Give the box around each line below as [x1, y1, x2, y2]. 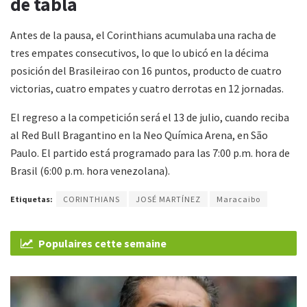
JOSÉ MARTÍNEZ [136, 194, 201, 205]
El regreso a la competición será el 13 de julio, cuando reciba [10, 110, 289, 125]
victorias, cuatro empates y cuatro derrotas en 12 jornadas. [10, 82, 284, 96]
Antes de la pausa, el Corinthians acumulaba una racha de [10, 28, 276, 42]
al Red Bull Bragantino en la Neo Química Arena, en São [10, 128, 268, 143]
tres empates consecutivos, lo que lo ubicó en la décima [10, 46, 269, 60]
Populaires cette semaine [38, 236, 167, 251]
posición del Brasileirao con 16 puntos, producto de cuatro [10, 64, 282, 78]
